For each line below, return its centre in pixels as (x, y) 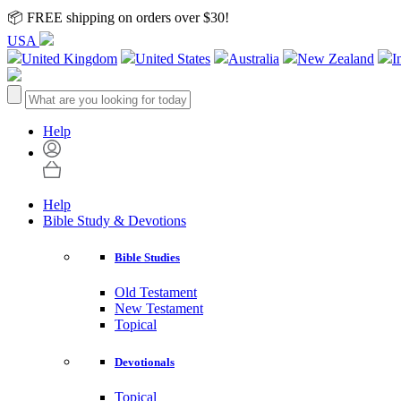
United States (173, 59)
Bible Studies (147, 258)
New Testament (159, 309)
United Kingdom (69, 59)
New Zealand (336, 59)
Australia (254, 59)
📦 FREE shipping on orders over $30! (118, 17)
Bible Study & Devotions (115, 221)
